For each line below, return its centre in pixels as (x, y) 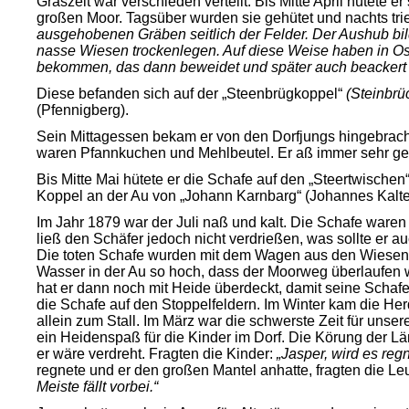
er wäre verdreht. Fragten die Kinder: (157, 354)
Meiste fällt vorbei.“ (97, 387)
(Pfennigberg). (83, 110)
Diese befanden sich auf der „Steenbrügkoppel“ (191, 94)
